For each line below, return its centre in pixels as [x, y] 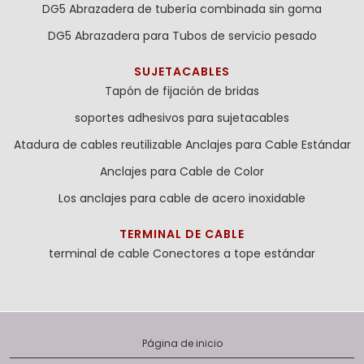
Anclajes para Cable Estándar [268, 145]
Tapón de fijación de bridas [182, 91]
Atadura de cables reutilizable [97, 145]
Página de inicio [182, 344]
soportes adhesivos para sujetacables [182, 118]
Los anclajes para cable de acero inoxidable [182, 199]
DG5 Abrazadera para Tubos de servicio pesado [182, 36]
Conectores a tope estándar [234, 254]
